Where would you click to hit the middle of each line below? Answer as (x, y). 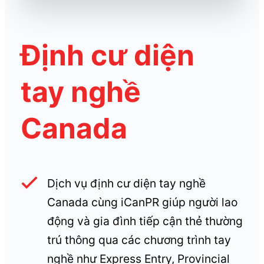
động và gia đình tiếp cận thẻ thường (145, 221)
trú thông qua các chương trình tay (139, 240)
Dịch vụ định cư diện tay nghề (126, 184)
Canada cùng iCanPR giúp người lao (142, 202)
